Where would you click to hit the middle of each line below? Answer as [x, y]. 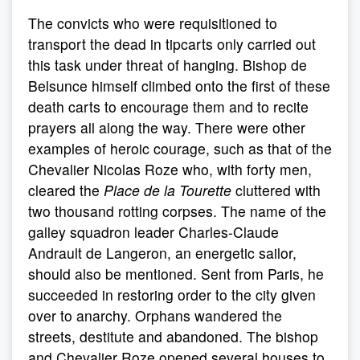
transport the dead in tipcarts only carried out [172, 44]
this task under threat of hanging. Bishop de [168, 65]
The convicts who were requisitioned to [153, 23]
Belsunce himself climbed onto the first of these [179, 86]
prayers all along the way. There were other [167, 127]
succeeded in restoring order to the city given [172, 295]
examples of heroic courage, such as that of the [180, 148]
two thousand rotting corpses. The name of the [177, 211]
